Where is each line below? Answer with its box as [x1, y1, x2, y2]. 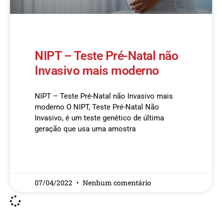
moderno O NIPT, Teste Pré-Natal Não [35, 103, 159, 111]
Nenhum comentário [83, 178, 151, 187]
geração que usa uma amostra [35, 124, 136, 133]
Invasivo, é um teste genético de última [35, 113, 164, 122]
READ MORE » [35, 154, 73, 161]
